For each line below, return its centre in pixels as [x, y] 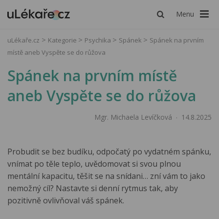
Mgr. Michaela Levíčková [133, 117]
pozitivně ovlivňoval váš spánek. [66, 200]
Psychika [99, 40]
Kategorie [63, 40]
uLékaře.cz [23, 40]
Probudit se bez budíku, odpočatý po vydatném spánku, [109, 152]
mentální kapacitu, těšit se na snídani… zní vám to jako [106, 176]
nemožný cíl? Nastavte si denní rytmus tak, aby [93, 188]
